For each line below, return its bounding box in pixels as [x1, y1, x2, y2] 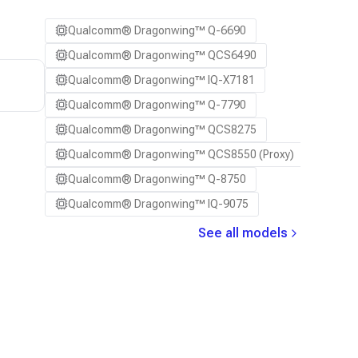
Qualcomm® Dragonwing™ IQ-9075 [68, 197, 249, 210]
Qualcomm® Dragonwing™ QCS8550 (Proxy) [68, 147, 294, 161]
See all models [198, 225, 288, 241]
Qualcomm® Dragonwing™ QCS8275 [68, 122, 257, 136]
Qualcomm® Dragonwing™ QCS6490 [68, 48, 257, 62]
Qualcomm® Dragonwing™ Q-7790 [68, 97, 246, 111]
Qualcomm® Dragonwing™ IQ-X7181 [68, 73, 255, 86]
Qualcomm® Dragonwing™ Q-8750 [68, 172, 246, 185]
